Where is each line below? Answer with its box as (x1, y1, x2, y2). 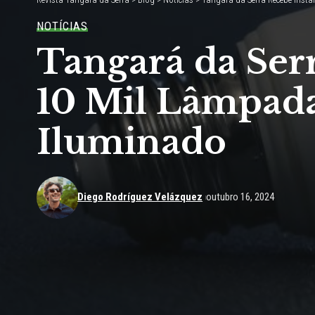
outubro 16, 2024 (205, 191, 274, 204)
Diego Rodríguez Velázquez (77, 191, 203, 204)
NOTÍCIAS (37, 18, 88, 33)
